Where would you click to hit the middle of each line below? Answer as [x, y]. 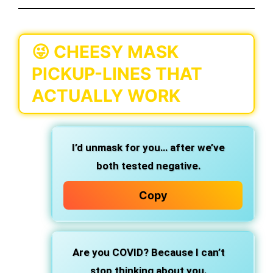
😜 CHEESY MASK [105, 52]
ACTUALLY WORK [106, 96]
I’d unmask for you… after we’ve [148, 147]
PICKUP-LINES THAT [117, 74]
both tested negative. [148, 166]
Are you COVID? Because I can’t [148, 252]
